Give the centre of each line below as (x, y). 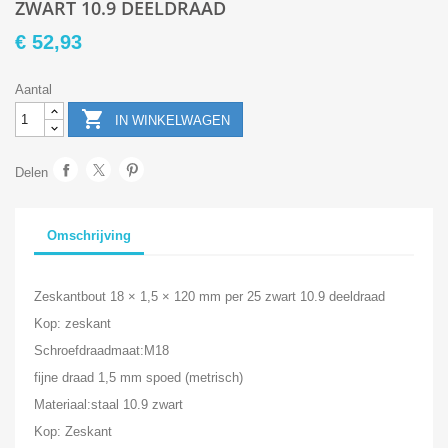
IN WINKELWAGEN (173, 121)
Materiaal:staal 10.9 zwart (108, 405)
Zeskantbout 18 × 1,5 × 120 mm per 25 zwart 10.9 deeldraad (209, 297)
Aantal (33, 89)
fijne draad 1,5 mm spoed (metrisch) (138, 378)
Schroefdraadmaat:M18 (101, 351)
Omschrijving (88, 236)
